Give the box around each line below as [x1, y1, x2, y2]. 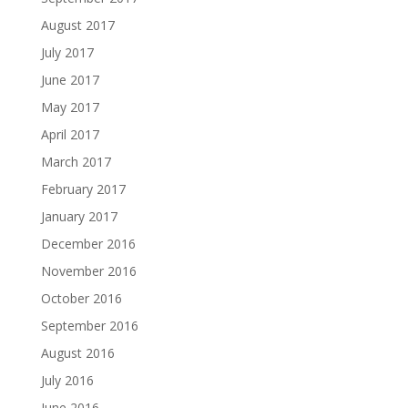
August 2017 [40, 15, 115, 34]
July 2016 [40, 371, 94, 389]
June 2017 [40, 70, 99, 88]
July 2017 [40, 43, 94, 61]
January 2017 [40, 207, 117, 225]
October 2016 [40, 289, 122, 307]
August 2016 [40, 343, 115, 362]
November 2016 [40, 261, 137, 280]
